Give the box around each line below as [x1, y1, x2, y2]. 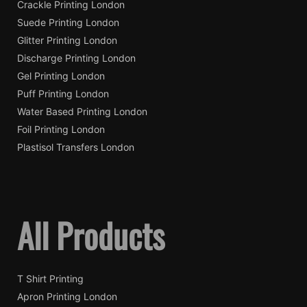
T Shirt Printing [17, 272, 84, 284]
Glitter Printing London [17, 34, 117, 47]
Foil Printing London [17, 123, 105, 136]
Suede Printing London [17, 16, 119, 29]
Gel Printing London [17, 70, 105, 82]
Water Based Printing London [17, 106, 147, 118]
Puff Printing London [17, 88, 109, 100]
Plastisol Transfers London [17, 141, 134, 153]
